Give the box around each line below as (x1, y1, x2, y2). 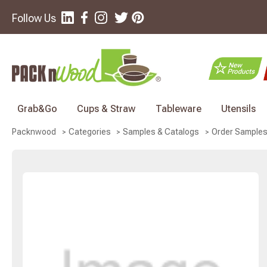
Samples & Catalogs (123, 127, 199, 137)
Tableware (155, 103, 201, 114)
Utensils (221, 103, 256, 114)
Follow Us (12, 12, 56, 25)
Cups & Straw (77, 103, 136, 114)
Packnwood (12, 127, 56, 137)
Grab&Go (17, 103, 57, 114)
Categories (68, 127, 111, 137)
